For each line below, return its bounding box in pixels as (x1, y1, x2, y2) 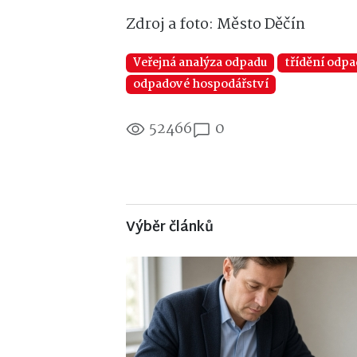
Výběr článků (126, 214, 214, 240)
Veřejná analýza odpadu (133, 53, 268, 73)
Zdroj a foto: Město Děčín (126, 12, 305, 37)
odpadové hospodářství (133, 74, 269, 94)
